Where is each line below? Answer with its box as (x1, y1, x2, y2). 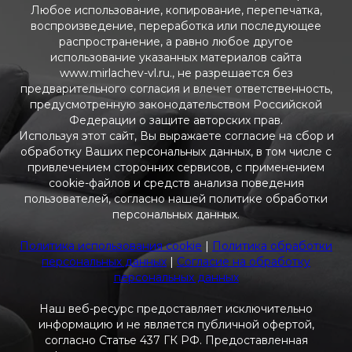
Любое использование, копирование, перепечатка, (30, 2, 322, 17)
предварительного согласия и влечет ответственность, (20, 81, 332, 96)
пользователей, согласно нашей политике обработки (24, 191, 328, 206)
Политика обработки (212, 238, 332, 253)
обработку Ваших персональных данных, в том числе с (20, 144, 332, 159)
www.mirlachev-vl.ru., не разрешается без (59, 65, 293, 80)
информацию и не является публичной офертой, (38, 317, 314, 332)
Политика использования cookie (20, 238, 202, 253)
